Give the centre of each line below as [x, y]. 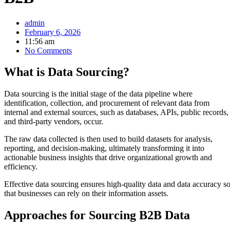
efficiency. [21, 167]
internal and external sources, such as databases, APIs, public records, [116, 112]
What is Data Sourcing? [67, 72]
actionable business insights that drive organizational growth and [108, 158]
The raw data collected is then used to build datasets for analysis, [108, 139]
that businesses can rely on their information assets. [86, 194]
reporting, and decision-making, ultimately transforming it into [104, 148]
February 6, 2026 [53, 32]
